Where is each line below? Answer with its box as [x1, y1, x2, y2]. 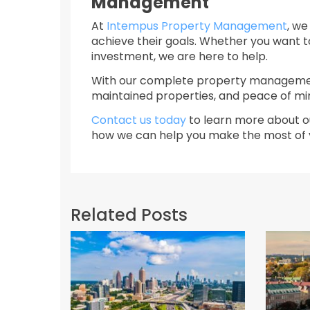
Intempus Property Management [107, 18, 287, 34]
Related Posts [71, 203, 188, 226]
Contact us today [91, 112, 186, 128]
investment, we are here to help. [91, 48, 268, 64]
